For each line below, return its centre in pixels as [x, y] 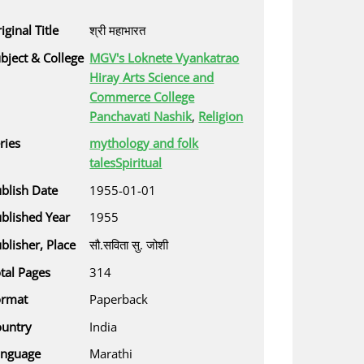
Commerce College [142, 96]
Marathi [111, 354]
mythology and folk [144, 143]
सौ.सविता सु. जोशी [129, 244]
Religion [221, 116]
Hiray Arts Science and [152, 77]
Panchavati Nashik [141, 116]
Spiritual [139, 163]
